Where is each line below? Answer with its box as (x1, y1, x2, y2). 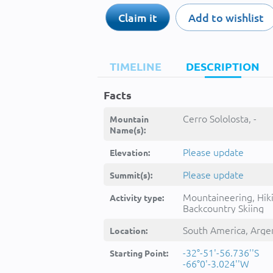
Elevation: (110, 147, 150, 158)
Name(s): (110, 124, 146, 135)
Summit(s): (110, 169, 152, 180)
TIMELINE (110, 59, 161, 73)
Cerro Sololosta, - (183, 112, 257, 125)
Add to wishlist (188, 10, 264, 24)
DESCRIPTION (186, 59, 260, 73)
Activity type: (110, 192, 164, 203)
